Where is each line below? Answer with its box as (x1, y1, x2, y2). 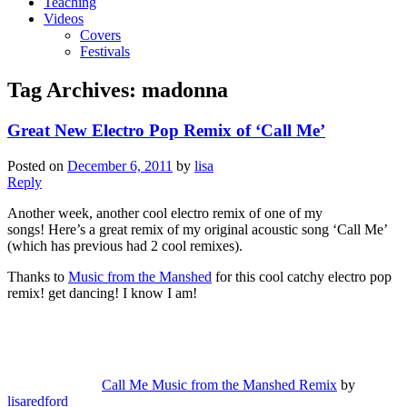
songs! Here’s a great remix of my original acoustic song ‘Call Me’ (7, 221, 387, 237)
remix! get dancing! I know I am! (7, 284, 197, 301)
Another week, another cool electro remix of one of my (7, 204, 323, 221)
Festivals (80, 44, 130, 60)
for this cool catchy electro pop (212, 268, 392, 284)
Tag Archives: (7, 78, 142, 103)
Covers (80, 27, 121, 44)
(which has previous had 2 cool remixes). (7, 237, 243, 253)
